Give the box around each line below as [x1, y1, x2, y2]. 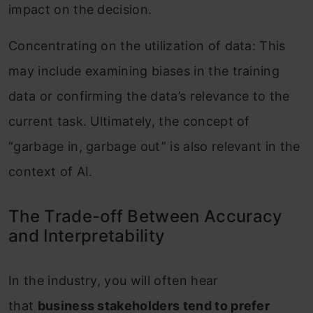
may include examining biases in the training [8, 63, 280, 78]
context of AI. [8, 163, 93, 179]
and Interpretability [8, 225, 166, 246]
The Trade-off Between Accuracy [8, 205, 283, 226]
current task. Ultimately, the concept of [8, 113, 250, 129]
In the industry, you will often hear [8, 272, 219, 288]
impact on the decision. [8, 1, 152, 17]
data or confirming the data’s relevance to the [8, 88, 290, 103]
